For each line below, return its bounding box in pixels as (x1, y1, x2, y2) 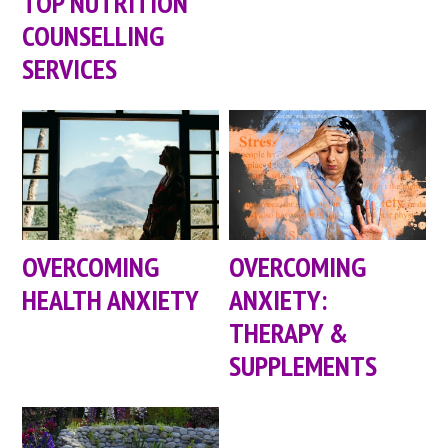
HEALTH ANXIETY (22, 280, 200, 318)
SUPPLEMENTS (229, 346, 378, 384)
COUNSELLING (22, 16, 165, 54)
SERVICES (22, 49, 118, 87)
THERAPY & (229, 313, 349, 351)
